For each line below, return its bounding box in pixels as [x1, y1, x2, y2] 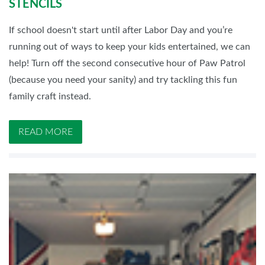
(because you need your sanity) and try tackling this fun [9, 75, 237, 85]
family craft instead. [9, 92, 91, 102]
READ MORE [18, 127, 73, 137]
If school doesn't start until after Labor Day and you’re [9, 25, 232, 35]
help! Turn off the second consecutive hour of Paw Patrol [9, 59, 245, 69]
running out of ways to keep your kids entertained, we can [9, 42, 250, 52]
